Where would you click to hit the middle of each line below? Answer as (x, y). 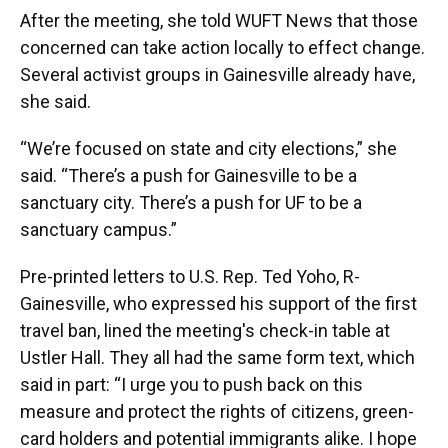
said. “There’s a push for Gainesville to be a (188, 175)
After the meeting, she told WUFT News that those (219, 20)
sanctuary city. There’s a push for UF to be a (191, 202)
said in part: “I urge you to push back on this (191, 384)
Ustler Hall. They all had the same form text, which (217, 357)
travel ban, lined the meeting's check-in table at (205, 330)
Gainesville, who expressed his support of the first (218, 303)
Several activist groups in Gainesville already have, (217, 74)
